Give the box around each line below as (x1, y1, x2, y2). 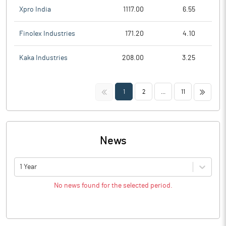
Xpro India (19, 6, 51, 13)
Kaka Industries (19, 54, 68, 62)
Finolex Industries (19, 30, 75, 37)
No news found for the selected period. (53, 182, 173, 189)
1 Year (20, 163, 37, 171)
